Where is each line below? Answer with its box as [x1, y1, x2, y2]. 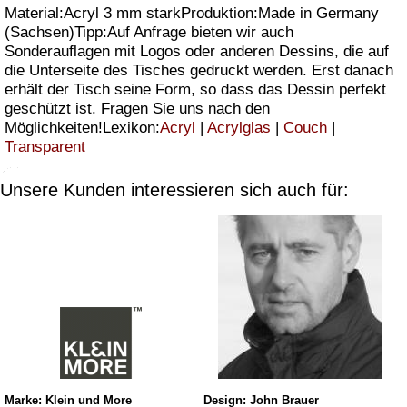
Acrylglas [207, 118, 271, 136]
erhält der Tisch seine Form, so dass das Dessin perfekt [5, 80, 386, 98]
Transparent [5, 137, 85, 155]
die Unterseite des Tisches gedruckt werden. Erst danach [5, 61, 393, 79]
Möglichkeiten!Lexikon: [5, 118, 160, 136]
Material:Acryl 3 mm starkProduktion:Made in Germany [5, 4, 379, 22]
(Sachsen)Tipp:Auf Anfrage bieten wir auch [5, 23, 293, 41]
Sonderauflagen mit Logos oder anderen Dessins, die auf [5, 42, 389, 60]
